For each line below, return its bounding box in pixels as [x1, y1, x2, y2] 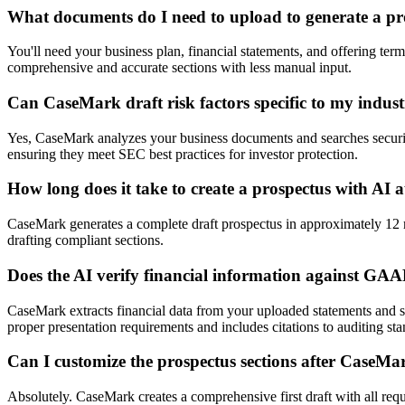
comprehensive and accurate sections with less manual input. [7, 60, 352, 76]
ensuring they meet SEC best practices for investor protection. [7, 146, 358, 162]
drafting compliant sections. [7, 232, 164, 249]
